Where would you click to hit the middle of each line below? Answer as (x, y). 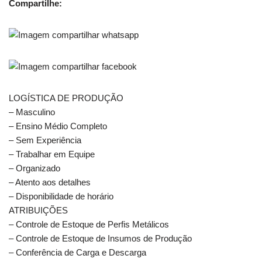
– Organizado (35, 168)
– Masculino (32, 112)
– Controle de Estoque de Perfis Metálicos (89, 224)
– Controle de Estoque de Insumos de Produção (100, 238)
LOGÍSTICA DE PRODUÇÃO (66, 98)
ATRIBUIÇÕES (38, 210)
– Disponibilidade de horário (61, 196)
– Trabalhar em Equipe (52, 154)
